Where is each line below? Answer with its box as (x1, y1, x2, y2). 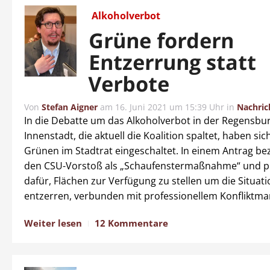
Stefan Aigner (42, 101, 98, 113)
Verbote (88, 70, 171, 98)
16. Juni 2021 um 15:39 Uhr (115, 101, 224, 113)
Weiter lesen (24, 217, 82, 229)
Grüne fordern (89, 27, 235, 54)
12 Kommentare (95, 217, 168, 229)
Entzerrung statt (88, 48, 257, 76)
